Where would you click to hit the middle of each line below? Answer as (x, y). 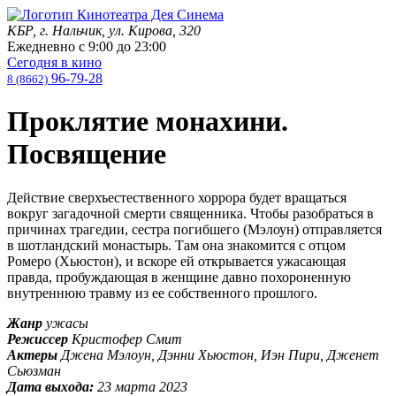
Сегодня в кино (54, 62)
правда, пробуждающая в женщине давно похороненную (179, 277)
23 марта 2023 (142, 386)
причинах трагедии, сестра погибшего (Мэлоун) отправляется (194, 229)
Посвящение (87, 154)
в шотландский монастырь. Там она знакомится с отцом (176, 245)
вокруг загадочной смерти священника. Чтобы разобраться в (190, 213)
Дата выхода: (50, 386)
